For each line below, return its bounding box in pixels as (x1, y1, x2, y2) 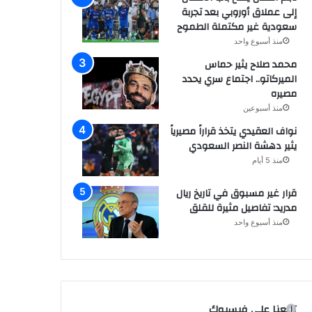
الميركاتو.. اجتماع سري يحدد (181, 70, 297, 88)
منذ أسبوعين (242, 102, 283, 113)
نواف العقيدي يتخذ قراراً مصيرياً (169, 122, 297, 141)
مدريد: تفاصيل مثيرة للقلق (189, 198, 297, 217)
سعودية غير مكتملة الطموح (176, 17, 297, 36)
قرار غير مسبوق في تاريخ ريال (175, 184, 297, 203)
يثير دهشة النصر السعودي (188, 136, 297, 155)
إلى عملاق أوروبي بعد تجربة (181, 3, 297, 22)
